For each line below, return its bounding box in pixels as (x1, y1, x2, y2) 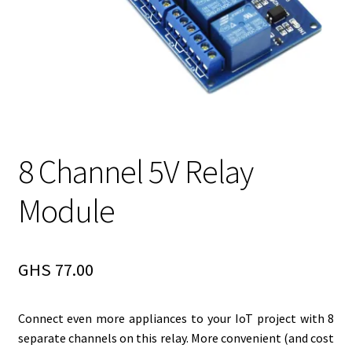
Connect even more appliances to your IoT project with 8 (17, 310, 335, 327)
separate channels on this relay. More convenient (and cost (17, 330, 335, 346)
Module (17, 190, 115, 232)
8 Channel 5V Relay (17, 151, 253, 192)
